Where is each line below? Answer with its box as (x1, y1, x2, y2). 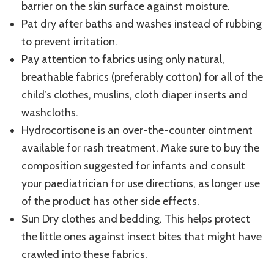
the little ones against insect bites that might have (21, 229, 262, 243)
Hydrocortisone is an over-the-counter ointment (21, 123, 253, 137)
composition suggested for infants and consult (21, 158, 245, 172)
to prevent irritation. (21, 34, 117, 48)
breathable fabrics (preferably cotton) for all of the (21, 70, 263, 84)
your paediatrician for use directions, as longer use (21, 176, 260, 190)
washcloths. (21, 105, 78, 119)
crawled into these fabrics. (21, 247, 147, 261)
